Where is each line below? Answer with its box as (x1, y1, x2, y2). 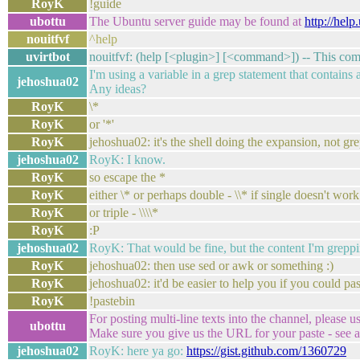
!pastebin (89, 294, 135, 308)
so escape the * (89, 170, 166, 184)
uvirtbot (25, 50, 70, 63)
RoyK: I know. (89, 153, 166, 166)
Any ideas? (89, 82, 146, 96)
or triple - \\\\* (89, 206, 158, 219)
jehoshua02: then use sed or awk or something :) (89, 259, 333, 272)
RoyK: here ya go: (89, 344, 186, 358)
